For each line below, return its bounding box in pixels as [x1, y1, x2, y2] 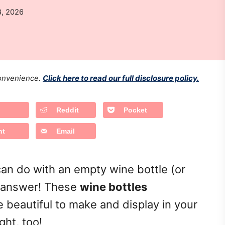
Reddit [56, 106, 79, 114]
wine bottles [80, 180, 147, 193]
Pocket [123, 106, 147, 114]
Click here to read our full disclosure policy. [43, 73, 199, 83]
